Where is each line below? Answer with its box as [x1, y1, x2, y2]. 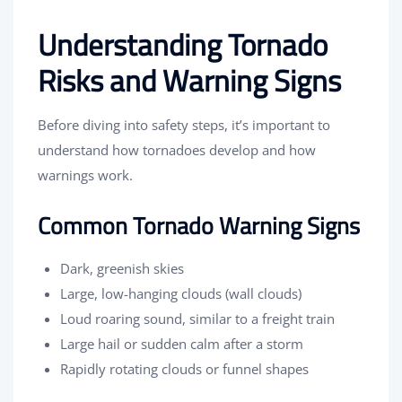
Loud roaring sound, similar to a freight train [60, 310, 335, 328]
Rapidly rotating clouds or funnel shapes [60, 360, 309, 379]
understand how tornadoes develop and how [38, 141, 316, 160]
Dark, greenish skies [60, 259, 184, 278]
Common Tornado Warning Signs [38, 208, 360, 244]
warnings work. [38, 166, 133, 185]
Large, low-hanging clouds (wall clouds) [60, 284, 301, 303]
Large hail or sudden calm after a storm [60, 335, 303, 354]
